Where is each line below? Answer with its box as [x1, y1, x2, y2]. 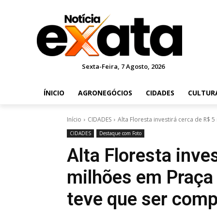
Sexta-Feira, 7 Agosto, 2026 [82, 62, 165, 71]
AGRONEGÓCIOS [78, 88, 132, 97]
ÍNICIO [44, 88, 64, 97]
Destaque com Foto [99, 130, 141, 137]
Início [67, 115, 81, 124]
